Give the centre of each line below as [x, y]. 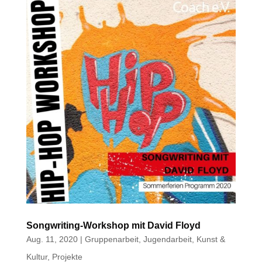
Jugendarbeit [167, 239]
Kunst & [211, 239]
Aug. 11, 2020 [52, 239]
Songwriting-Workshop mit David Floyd [113, 226]
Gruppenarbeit [111, 239]
